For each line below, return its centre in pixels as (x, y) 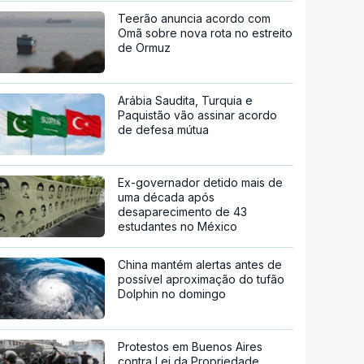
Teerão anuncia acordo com (195, 18)
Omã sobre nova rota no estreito (206, 32)
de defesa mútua (164, 129)
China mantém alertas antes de (200, 264)
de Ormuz (145, 47)
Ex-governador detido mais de (201, 182)
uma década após (167, 197)
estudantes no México (178, 226)
